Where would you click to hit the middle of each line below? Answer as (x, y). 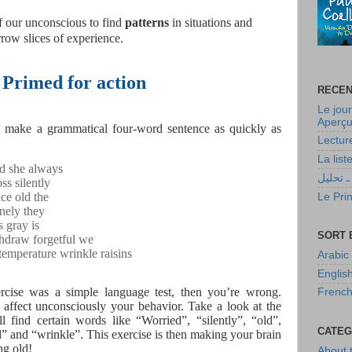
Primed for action (74, 83)
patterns (147, 23)
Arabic (333, 255)
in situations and (211, 23)
